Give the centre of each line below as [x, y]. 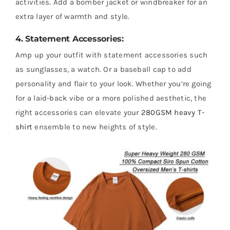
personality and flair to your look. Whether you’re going [113, 83]
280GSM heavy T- [173, 112]
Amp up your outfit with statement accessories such [112, 55]
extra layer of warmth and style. [73, 17]
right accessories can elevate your [78, 112]
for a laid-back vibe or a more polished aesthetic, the [111, 98]
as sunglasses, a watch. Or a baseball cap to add [103, 69]
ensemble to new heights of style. [95, 127]
